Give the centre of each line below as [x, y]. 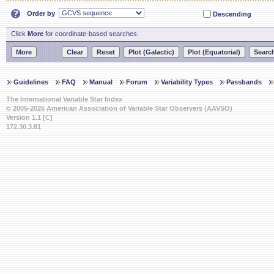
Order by [41, 13]
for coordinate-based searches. [91, 34]
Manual [101, 82]
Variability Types [187, 82]
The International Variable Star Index [64, 99]
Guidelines [31, 82]
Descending [232, 14]
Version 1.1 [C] [29, 117]
